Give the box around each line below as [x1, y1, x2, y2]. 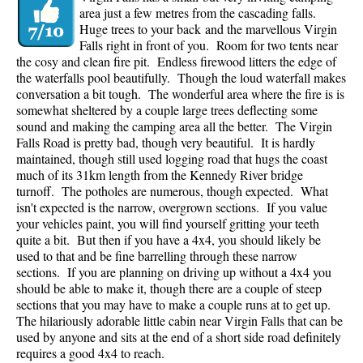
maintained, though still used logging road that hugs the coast [16, 150, 327, 168]
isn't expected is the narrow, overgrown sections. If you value [16, 199, 327, 216]
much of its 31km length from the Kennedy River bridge [16, 166, 303, 184]
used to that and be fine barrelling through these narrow [16, 247, 297, 265]
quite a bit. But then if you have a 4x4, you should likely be [16, 231, 321, 249]
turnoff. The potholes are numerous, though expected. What [16, 182, 328, 200]
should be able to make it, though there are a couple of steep [16, 280, 322, 297]
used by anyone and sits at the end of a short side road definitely [16, 328, 341, 346]
